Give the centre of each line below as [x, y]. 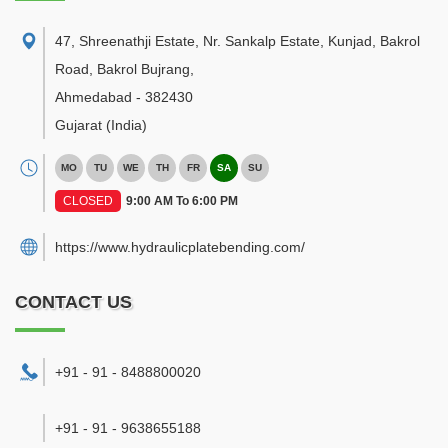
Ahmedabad [93, 97]
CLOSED [88, 201]
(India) [126, 125]
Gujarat [78, 125]
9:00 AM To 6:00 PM [182, 201]
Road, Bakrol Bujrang [122, 69]
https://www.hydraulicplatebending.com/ [180, 247]
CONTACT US [73, 302]
